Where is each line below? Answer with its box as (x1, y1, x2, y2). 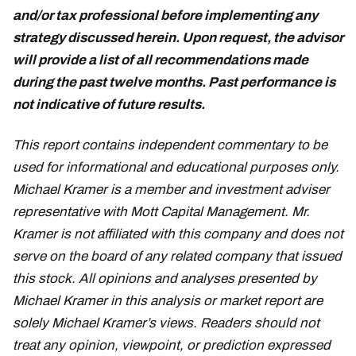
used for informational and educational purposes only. (13, 159, 339, 175)
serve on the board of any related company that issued (13, 248, 342, 264)
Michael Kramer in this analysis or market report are (13, 292, 323, 308)
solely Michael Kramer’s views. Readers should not (13, 315, 319, 331)
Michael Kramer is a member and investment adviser (13, 181, 330, 197)
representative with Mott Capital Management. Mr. (13, 203, 310, 219)
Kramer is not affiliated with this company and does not (13, 226, 343, 242)
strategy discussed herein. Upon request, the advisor (13, 29, 343, 45)
